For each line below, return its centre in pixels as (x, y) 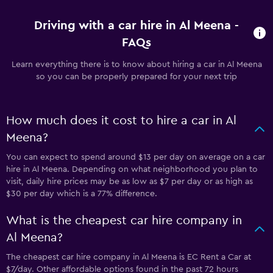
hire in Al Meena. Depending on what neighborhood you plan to (132, 169)
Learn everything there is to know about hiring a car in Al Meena (136, 65)
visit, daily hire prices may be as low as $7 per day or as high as (129, 182)
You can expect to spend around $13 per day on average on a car (136, 157)
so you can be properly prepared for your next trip (136, 77)
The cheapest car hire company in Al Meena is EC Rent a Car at (129, 257)
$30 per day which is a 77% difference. (82, 194)
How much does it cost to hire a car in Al (121, 121)
